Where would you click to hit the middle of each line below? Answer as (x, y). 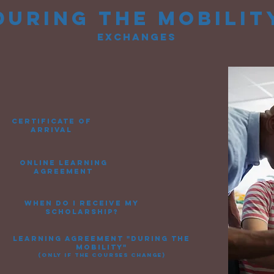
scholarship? (82, 212)
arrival (51, 130)
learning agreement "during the (102, 239)
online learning (63, 163)
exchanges (137, 37)
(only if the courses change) (102, 255)
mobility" (102, 247)
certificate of (51, 121)
